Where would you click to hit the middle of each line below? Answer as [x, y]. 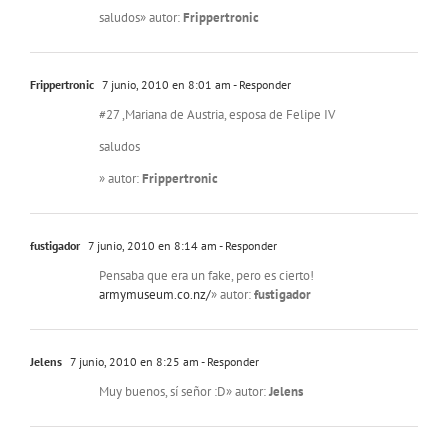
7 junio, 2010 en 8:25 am [133, 362]
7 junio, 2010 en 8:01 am [165, 85]
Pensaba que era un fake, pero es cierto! [206, 276]
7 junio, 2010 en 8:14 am [151, 246]
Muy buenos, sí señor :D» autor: [184, 392]
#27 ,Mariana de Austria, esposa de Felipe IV [217, 115]
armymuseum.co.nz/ [155, 295]
